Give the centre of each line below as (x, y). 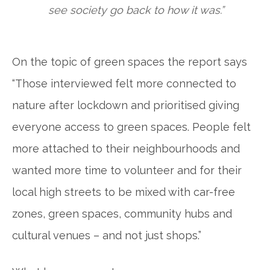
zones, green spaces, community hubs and (122, 214)
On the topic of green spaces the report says (130, 62)
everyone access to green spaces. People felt (131, 127)
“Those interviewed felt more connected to (124, 83)
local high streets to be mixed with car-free (124, 192)
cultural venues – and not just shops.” (107, 235)
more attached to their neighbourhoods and (126, 149)
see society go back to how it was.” (136, 10)
